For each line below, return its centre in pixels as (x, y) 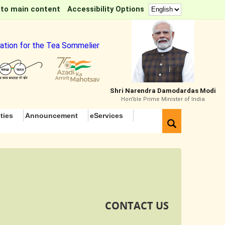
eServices (106, 116)
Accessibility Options (106, 9)
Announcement (51, 116)
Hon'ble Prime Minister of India (163, 99)
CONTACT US (137, 206)
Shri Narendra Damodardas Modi (163, 91)
